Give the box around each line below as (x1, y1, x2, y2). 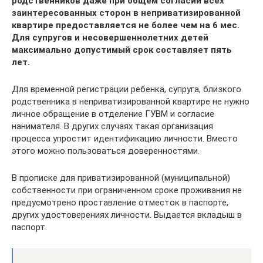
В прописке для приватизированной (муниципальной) (12, 172, 230, 183)
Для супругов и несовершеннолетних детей (12, 32, 208, 43)
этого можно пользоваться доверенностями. (12, 145, 200, 156)
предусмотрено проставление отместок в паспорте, (12, 197, 228, 208)
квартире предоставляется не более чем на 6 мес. (12, 19, 240, 31)
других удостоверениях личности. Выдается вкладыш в (12, 209, 242, 220)
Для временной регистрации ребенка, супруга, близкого (12, 83, 241, 95)
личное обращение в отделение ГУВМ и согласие (12, 108, 214, 119)
